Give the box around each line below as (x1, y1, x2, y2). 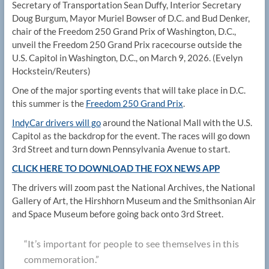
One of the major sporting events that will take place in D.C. (11, 85, 246, 96)
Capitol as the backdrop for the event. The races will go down (11, 130, 250, 142)
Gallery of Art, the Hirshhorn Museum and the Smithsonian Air (11, 195, 256, 207)
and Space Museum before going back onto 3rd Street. (11, 208, 223, 220)
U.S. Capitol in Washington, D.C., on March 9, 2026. (11, 52, 211, 64)
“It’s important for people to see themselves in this (23, 238, 240, 250)
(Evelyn (212, 52, 243, 64)
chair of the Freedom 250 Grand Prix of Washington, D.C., (11, 26, 236, 37)
